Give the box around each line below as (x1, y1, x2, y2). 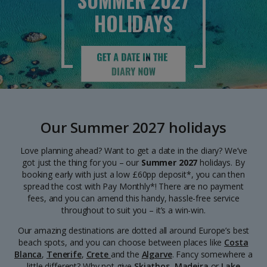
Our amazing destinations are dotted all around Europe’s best (17, 225, 250, 236)
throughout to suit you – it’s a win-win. (61, 204, 206, 216)
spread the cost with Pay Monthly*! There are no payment (23, 181, 244, 192)
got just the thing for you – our (22, 157, 141, 168)
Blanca (14, 249, 42, 260)
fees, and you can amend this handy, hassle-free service (27, 193, 240, 204)
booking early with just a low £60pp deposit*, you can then (22, 169, 245, 180)
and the (110, 249, 142, 260)
